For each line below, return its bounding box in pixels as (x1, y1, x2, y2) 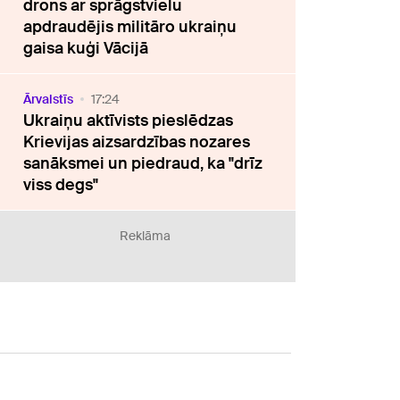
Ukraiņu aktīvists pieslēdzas (23, 109, 234, 131)
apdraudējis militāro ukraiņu (23, 15, 237, 37)
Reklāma (120, 227, 171, 244)
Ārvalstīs (23, 90, 74, 107)
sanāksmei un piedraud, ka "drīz (23, 152, 263, 174)
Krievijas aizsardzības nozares (23, 130, 251, 153)
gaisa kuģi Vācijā (23, 37, 149, 59)
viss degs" (23, 173, 99, 196)
